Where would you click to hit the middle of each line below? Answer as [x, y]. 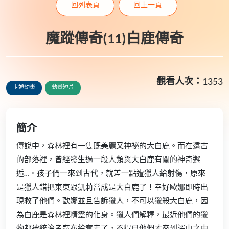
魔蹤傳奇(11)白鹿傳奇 [114, 40]
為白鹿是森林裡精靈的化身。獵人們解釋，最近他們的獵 [112, 215]
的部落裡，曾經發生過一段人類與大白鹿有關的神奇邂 [108, 160]
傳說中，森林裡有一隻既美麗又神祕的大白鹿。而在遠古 [112, 146]
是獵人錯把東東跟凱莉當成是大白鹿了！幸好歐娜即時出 [112, 188]
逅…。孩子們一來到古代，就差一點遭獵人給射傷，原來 [111, 174]
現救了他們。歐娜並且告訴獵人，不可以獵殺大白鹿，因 [112, 201]
